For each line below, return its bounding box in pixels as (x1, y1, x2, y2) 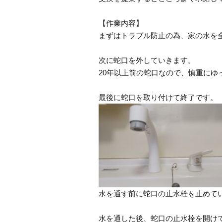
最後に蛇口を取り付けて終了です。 (99, 93, 218, 102)
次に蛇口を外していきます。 (99, 56, 195, 64)
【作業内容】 (99, 19, 143, 27)
